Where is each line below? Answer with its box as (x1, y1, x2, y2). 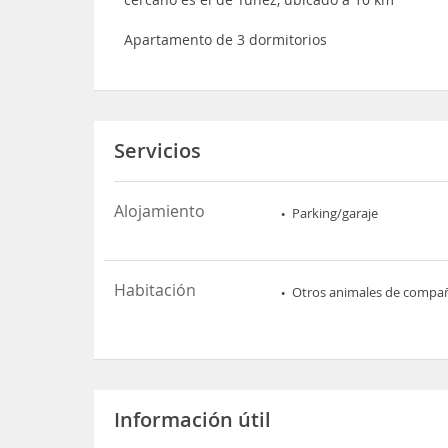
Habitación (114, 279, 197, 301)
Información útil (114, 406, 272, 433)
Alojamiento (114, 200, 206, 222)
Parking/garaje (292, 204, 379, 222)
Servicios (114, 137, 202, 164)
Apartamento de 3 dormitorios (124, 30, 328, 49)
